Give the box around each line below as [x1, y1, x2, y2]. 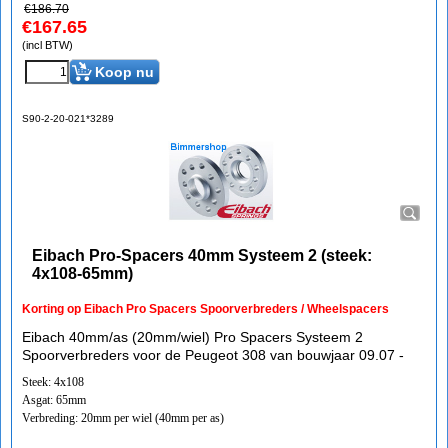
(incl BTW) [22, 39, 73, 51]
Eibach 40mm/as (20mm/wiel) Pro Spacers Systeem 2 [22, 329, 363, 345]
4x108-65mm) [32, 265, 133, 282]
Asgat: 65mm [22, 393, 86, 407]
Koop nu [95, 64, 154, 80]
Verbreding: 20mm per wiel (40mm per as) [22, 411, 224, 425]
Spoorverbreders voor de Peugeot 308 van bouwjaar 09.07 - [22, 347, 404, 363]
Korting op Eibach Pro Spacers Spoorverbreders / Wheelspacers [22, 302, 389, 316]
